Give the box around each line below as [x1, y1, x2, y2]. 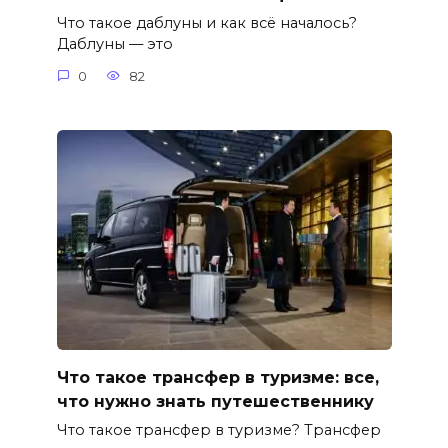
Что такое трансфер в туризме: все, [56, 367, 379, 387]
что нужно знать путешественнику [56, 391, 374, 411]
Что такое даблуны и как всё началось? [56, 14, 357, 33]
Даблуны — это [56, 35, 173, 54]
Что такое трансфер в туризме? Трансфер [56, 421, 381, 440]
